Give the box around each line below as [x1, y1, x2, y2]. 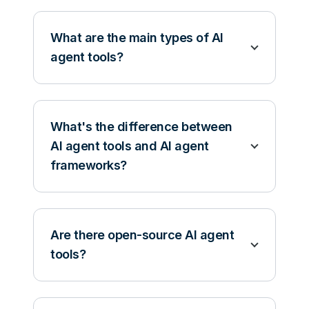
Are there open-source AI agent [50, 228, 234, 243]
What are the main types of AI [50, 30, 223, 46]
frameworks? [50, 158, 127, 173]
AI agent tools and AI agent [50, 139, 209, 154]
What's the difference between [50, 119, 232, 134]
